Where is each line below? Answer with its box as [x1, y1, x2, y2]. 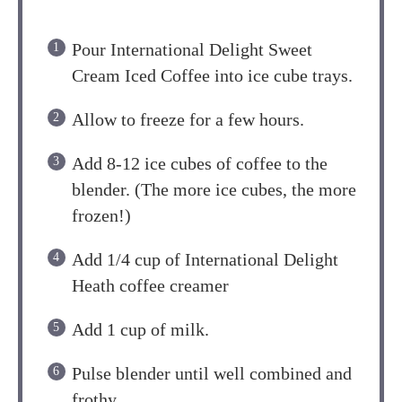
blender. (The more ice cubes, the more [72, 179, 356, 199]
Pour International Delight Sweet [72, 39, 312, 59]
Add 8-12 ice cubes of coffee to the [72, 153, 328, 173]
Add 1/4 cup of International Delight [72, 249, 338, 269]
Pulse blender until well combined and [72, 363, 352, 383]
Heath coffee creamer [72, 275, 229, 295]
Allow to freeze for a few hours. [72, 109, 304, 129]
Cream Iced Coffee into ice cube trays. [72, 65, 353, 85]
